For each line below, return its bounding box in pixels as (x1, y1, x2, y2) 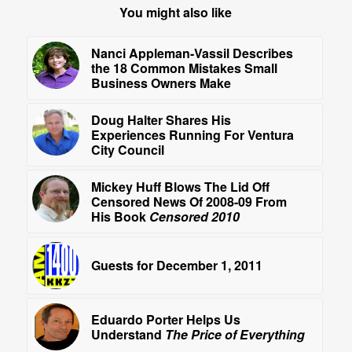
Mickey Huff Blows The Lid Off (90, 178, 269, 196)
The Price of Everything (164, 325, 305, 344)
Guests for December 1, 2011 (90, 256, 262, 275)
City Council (90, 141, 164, 159)
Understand (90, 325, 165, 344)
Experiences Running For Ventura (90, 126, 294, 145)
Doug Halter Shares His (90, 111, 231, 130)
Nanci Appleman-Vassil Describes (90, 44, 293, 63)
